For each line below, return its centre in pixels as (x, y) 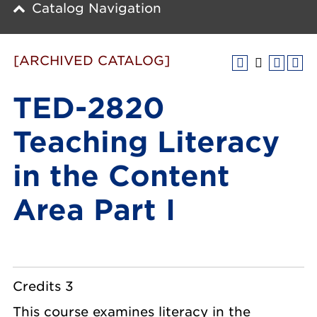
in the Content (121, 176)
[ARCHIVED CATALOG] (92, 60)
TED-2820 (89, 108)
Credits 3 (43, 286)
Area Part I (94, 210)
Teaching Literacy (146, 142)
